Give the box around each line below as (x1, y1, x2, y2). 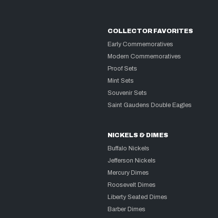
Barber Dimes (108, 206, 146, 213)
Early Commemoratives (108, 41, 174, 48)
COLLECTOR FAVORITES (108, 28, 194, 35)
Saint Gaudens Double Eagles (108, 102, 192, 109)
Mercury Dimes (108, 169, 149, 177)
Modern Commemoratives (108, 53, 182, 60)
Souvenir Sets (108, 90, 147, 97)
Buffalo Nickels (108, 145, 150, 152)
